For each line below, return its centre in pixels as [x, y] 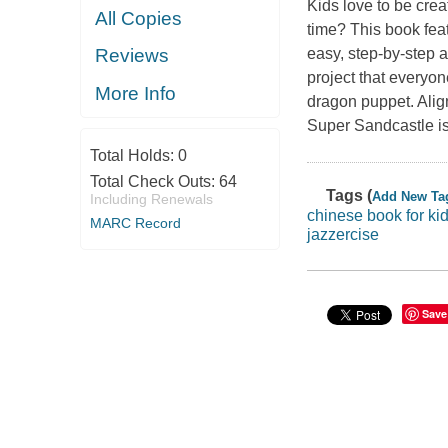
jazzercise [342, 235]
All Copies [139, 18]
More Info [136, 93]
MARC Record [135, 223]
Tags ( [349, 196]
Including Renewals [151, 199]
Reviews [132, 56]
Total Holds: [133, 156]
